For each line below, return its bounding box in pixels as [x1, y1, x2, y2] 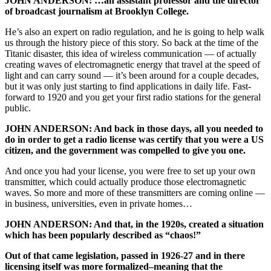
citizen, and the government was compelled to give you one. [5, 145, 246, 156]
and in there [195, 250, 245, 261]
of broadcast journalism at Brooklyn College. [5, 6, 189, 17]
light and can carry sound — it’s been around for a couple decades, [5, 70, 259, 81]
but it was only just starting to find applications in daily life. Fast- [5, 81, 251, 92]
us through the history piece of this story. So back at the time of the [5, 38, 258, 48]
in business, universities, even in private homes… [5, 198, 192, 209]
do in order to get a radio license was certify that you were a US [5, 134, 264, 145]
